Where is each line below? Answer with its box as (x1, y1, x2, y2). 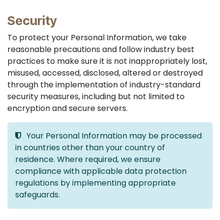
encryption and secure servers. (7, 103, 128, 114)
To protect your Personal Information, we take (7, 32, 187, 43)
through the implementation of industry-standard (7, 79, 200, 90)
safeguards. (15, 189, 60, 200)
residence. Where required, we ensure (15, 154, 161, 165)
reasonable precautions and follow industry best (7, 44, 194, 55)
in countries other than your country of (15, 142, 165, 153)
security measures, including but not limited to (7, 91, 185, 102)
